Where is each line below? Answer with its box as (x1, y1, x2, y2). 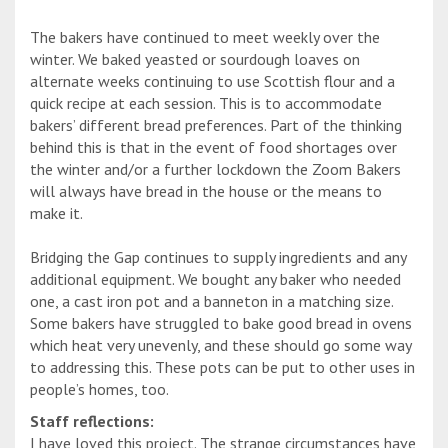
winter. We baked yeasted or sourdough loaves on (30, 49, 360, 70)
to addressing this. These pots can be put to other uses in (30, 357, 415, 378)
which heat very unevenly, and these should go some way (30, 335, 411, 356)
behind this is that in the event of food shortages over (30, 137, 397, 158)
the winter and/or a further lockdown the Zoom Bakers (30, 159, 401, 180)
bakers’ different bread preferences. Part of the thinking (30, 115, 402, 136)
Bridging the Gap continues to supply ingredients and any (30, 247, 406, 268)
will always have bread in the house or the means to (30, 181, 382, 202)
